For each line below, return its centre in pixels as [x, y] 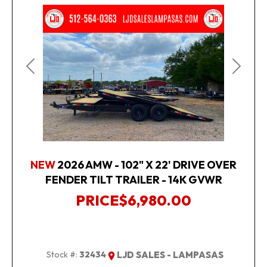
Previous [47, 72]
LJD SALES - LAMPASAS [170, 254]
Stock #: [62, 254]
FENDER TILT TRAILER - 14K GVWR [133, 179]
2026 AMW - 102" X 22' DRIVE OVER [147, 164]
